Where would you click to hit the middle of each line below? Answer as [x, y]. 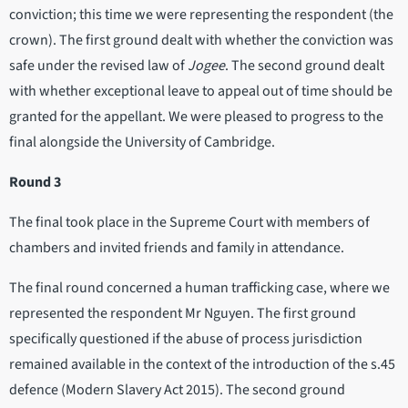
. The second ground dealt [305, 66]
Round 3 [35, 183]
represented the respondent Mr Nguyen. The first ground [183, 314]
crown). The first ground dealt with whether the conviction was [201, 41]
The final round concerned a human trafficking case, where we [199, 288]
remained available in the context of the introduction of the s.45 [202, 365]
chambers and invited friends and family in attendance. [178, 248]
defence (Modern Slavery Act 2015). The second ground [177, 390]
